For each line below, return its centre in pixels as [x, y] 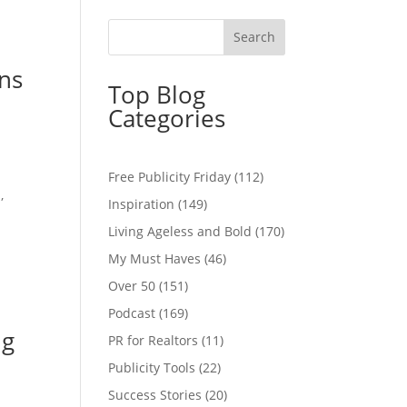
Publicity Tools [152, 367]
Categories [167, 118]
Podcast [132, 313]
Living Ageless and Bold [180, 231]
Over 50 [132, 285]
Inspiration [142, 203]
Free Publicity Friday [170, 176]
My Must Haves [155, 258]
